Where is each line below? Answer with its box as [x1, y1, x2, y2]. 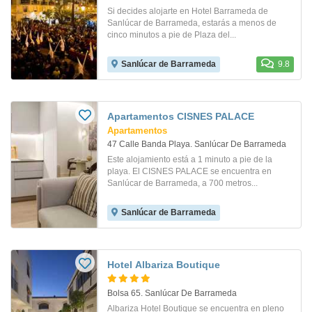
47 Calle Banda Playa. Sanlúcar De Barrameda [107, 139, 286, 150]
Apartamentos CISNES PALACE [107, 111, 254, 123]
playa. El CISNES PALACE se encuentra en [107, 166, 272, 177]
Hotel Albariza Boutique [107, 259, 220, 271]
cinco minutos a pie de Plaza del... [107, 30, 236, 40]
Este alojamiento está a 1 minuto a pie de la [107, 155, 272, 165]
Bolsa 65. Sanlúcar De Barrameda [107, 288, 237, 299]
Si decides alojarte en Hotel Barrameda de [107, 6, 268, 17]
